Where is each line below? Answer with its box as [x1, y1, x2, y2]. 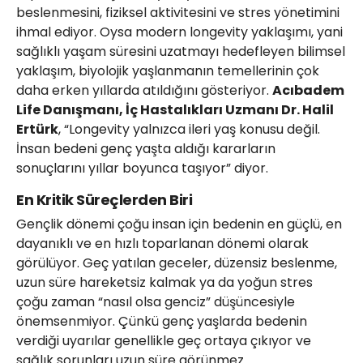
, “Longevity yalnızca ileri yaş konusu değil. [58, 120, 320, 139]
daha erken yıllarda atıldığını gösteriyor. [16, 81, 272, 100]
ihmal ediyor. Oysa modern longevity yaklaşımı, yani [16, 23, 343, 42]
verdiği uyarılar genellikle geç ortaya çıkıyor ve [16, 331, 311, 351]
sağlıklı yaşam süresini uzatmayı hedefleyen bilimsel [16, 42, 345, 62]
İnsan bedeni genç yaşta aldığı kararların [16, 139, 275, 159]
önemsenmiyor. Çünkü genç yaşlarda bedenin [16, 312, 307, 331]
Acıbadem [272, 81, 344, 100]
